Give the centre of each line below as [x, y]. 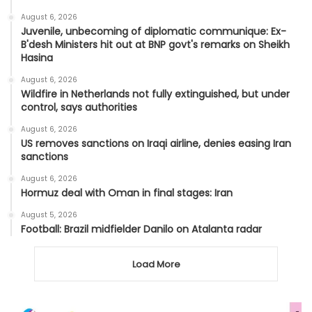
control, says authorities [79, 108]
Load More [156, 265]
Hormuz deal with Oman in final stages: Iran [127, 193]
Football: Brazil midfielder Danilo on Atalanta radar [141, 229]
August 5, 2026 [49, 215]
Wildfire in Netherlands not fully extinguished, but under [155, 94]
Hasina [37, 58]
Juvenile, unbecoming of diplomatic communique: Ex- [154, 32]
